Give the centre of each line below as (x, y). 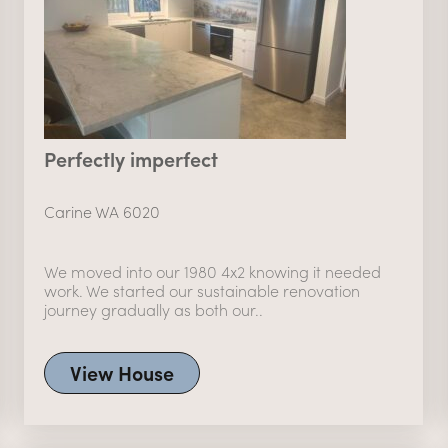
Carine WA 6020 (101, 212)
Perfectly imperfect (130, 159)
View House (121, 373)
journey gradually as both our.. (153, 310)
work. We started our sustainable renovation (201, 291)
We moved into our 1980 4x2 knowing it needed (212, 272)
